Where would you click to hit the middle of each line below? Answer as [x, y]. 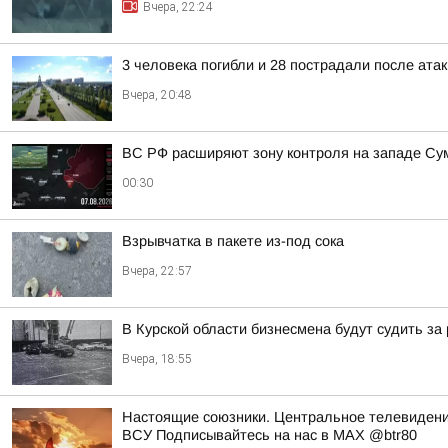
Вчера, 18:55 [157, 359]
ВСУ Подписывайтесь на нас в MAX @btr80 [269, 435]
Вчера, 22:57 [157, 271]
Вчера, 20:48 [157, 95]
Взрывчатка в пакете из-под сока [233, 241]
